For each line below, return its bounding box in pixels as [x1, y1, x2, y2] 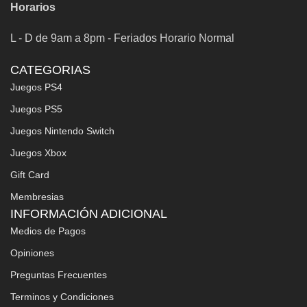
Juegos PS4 [10, 81, 62, 93]
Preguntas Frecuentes [10, 269, 107, 280]
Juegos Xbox [10, 147, 66, 158]
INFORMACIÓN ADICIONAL [10, 206, 167, 221]
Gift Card [10, 169, 49, 180]
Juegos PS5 [10, 103, 62, 114]
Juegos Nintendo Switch [10, 125, 114, 136]
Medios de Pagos [10, 225, 86, 236]
